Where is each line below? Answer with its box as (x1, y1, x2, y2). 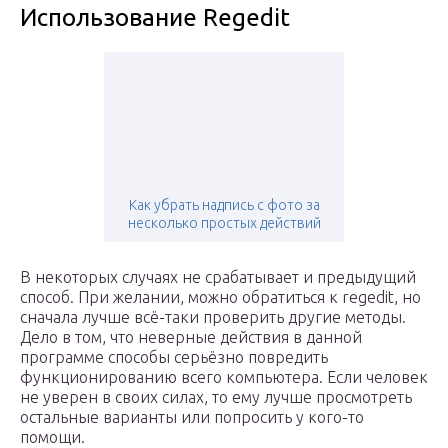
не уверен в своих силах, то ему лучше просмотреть (20, 388, 412, 407)
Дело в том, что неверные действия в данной (20, 328, 362, 347)
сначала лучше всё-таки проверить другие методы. (20, 308, 406, 327)
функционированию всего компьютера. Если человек (20, 368, 428, 387)
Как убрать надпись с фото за (128, 197, 320, 214)
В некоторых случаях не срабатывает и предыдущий (20, 268, 416, 287)
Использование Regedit (20, 4, 290, 32)
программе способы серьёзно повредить (20, 348, 328, 367)
